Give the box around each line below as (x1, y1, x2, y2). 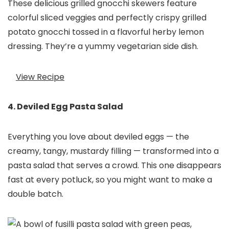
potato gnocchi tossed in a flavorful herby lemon (8, 26, 204, 38)
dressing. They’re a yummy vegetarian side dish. (8, 40, 198, 53)
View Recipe (16, 71, 64, 83)
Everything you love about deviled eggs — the (8, 131, 189, 143)
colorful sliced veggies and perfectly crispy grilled (8, 12, 207, 24)
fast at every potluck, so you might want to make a (8, 174, 212, 186)
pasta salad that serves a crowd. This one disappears (8, 159, 221, 172)
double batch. (8, 188, 63, 200)
